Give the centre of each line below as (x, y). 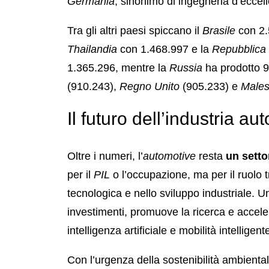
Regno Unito (150, 86)
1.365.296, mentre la (118, 68)
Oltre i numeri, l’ (105, 156)
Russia (187, 68)
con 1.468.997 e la (166, 49)
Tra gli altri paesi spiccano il (135, 30)
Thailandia (94, 49)
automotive (169, 156)
